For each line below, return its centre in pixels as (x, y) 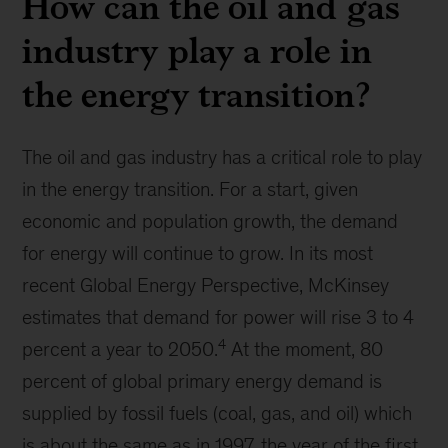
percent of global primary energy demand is (202, 381)
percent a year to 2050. (120, 349)
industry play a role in (197, 50)
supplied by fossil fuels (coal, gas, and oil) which (217, 413)
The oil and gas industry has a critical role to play (222, 157)
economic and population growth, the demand (210, 221)
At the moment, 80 (305, 349)
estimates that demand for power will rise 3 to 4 (218, 317)
